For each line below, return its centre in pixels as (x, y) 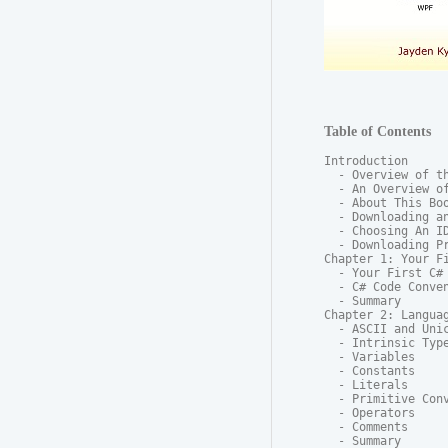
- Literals (366, 385)
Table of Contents (377, 131)
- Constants (369, 371)
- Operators (369, 413)
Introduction (366, 161)
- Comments (366, 427)
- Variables (369, 357)
